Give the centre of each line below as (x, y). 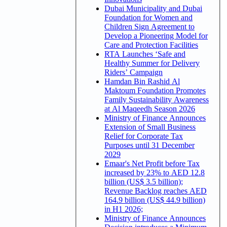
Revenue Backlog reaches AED (156, 191)
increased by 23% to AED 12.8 (155, 172)
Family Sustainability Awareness (157, 99)
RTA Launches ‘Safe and (145, 54)
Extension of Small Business (150, 127)
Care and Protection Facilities (151, 45)
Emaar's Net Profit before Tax (152, 163)
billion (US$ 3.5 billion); (144, 181)
